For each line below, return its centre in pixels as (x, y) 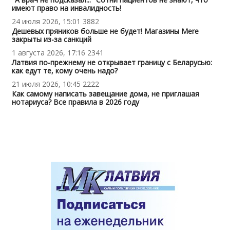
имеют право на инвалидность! (66, 8)
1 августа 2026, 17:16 (48, 53)
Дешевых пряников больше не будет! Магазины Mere (105, 31)
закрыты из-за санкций (51, 40)
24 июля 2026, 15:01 (46, 22)
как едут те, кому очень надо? (64, 71)
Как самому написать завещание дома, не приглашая (105, 94)
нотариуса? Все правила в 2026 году (75, 102)
